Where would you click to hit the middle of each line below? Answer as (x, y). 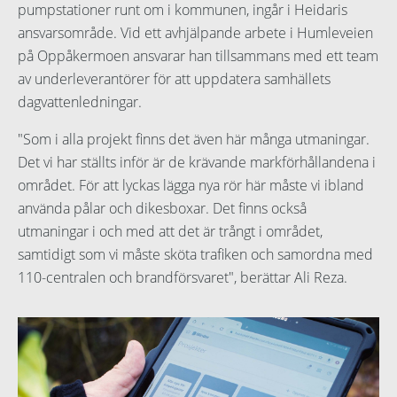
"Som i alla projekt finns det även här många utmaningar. (194, 139)
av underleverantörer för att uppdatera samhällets (174, 78)
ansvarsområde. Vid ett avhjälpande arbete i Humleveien (195, 32)
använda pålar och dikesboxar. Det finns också (162, 208)
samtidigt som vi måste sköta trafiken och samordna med (195, 254)
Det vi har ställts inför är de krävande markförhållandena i (197, 162)
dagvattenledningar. (80, 101)
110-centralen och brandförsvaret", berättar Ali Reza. (183, 277)
